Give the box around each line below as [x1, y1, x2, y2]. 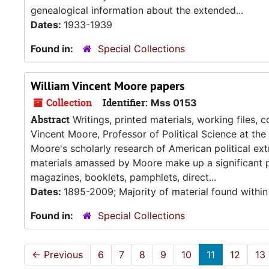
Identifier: [103, 96, 148, 109]
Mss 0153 [151, 97, 197, 109]
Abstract [31, 113, 70, 126]
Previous [41, 249, 83, 261]
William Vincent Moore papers [31, 78, 184, 94]
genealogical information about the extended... [31, 4, 243, 16]
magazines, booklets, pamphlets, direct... [31, 171, 216, 183]
